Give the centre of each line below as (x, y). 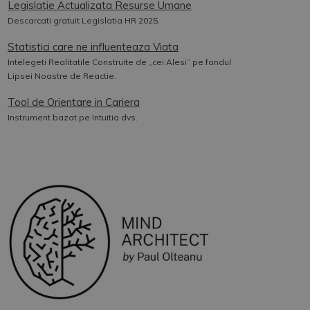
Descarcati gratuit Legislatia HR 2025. (84, 20)
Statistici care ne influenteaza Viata (93, 47)
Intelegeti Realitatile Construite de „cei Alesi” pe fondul (119, 62)
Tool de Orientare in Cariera (74, 102)
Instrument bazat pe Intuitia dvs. (73, 117)
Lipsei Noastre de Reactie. (62, 76)
